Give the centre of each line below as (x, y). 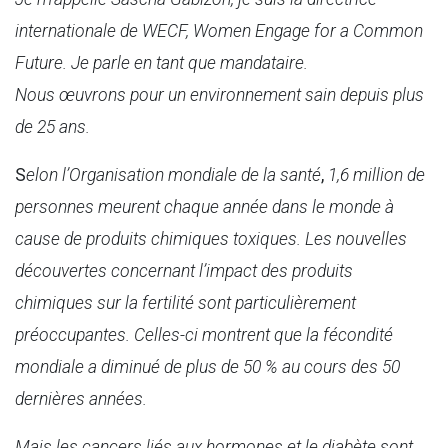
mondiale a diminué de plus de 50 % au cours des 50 (207, 367)
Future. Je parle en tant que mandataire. (161, 63)
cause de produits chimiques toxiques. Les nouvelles (211, 239)
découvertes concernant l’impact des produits (184, 271)
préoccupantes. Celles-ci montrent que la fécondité (204, 335)
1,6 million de (376, 175)
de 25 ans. (52, 127)
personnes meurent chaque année (143, 207)
